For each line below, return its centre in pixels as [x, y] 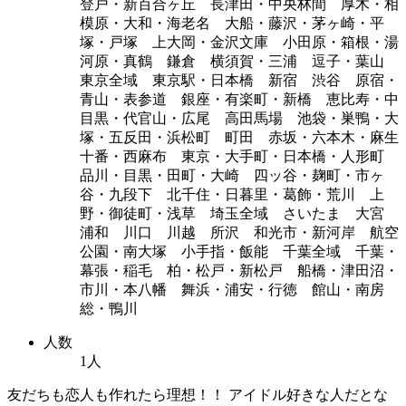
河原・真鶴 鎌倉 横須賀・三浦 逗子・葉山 [239, 61]
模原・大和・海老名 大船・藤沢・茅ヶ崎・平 [232, 23]
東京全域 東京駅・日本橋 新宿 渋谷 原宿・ [239, 80]
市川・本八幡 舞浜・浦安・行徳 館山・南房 [232, 289]
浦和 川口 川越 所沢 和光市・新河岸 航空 [239, 232]
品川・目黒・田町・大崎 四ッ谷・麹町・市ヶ [232, 175]
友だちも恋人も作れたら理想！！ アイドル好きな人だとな [198, 394]
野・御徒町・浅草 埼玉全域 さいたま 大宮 [239, 213]
